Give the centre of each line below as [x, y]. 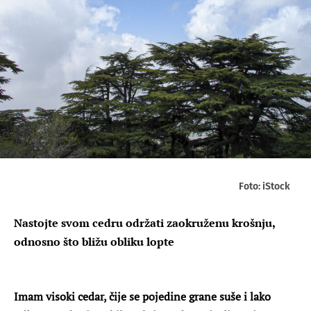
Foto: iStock [264, 186]
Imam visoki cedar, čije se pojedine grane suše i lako [142, 296]
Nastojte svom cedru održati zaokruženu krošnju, [144, 222]
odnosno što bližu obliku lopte [94, 241]
